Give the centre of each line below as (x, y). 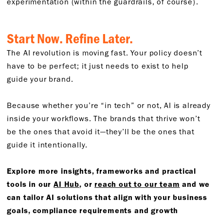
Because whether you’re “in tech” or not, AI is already (109, 105)
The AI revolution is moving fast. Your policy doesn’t (105, 53)
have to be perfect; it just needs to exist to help (98, 66)
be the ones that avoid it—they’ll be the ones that (101, 132)
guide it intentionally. (48, 145)
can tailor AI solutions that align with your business (107, 197)
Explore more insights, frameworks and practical (102, 171)
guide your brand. (41, 79)
